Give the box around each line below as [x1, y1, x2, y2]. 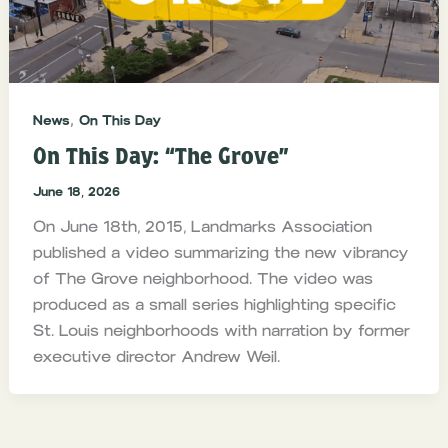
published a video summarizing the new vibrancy [32, 243, 409, 263]
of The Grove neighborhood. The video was [32, 269, 373, 289]
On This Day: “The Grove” [32, 143, 289, 171]
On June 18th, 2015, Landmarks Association [32, 217, 372, 237]
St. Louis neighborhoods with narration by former [32, 321, 410, 341]
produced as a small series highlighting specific [32, 295, 396, 315]
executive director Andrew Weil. [32, 347, 280, 367]
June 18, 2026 [32, 184, 120, 200]
